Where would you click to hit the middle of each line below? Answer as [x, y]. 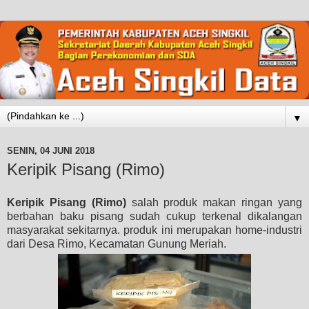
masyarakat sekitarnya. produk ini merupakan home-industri [154, 230]
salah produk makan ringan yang [214, 202]
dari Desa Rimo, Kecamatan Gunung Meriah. [117, 243]
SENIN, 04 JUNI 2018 [51, 150]
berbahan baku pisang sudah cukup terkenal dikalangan [154, 216]
